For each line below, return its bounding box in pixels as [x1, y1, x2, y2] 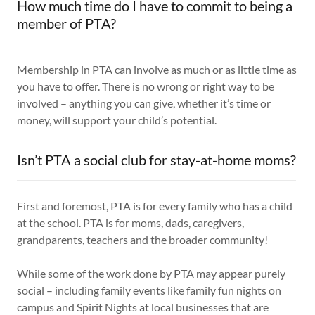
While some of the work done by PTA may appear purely [17, 266, 285, 281]
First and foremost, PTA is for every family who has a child [17, 199, 292, 213]
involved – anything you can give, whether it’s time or [17, 96, 271, 110]
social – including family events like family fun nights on [17, 283, 281, 297]
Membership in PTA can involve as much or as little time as [17, 63, 297, 77]
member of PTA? [17, 15, 116, 32]
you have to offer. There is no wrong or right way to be [17, 79, 274, 94]
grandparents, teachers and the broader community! [17, 233, 268, 247]
